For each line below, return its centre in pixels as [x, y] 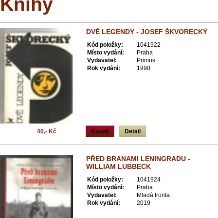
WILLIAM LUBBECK [118, 166]
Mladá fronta [153, 195]
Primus [146, 60]
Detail [133, 131]
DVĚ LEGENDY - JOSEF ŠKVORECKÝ [147, 32]
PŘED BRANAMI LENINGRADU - [138, 159]
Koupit [100, 131]
